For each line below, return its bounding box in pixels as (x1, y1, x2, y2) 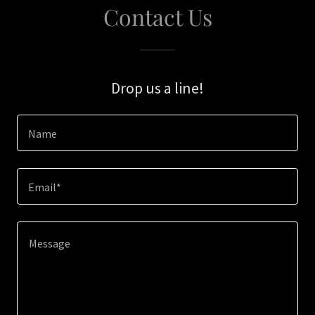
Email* (28, 180, 61, 195)
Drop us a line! (111, 78, 204, 98)
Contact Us (103, 1, 212, 32)
